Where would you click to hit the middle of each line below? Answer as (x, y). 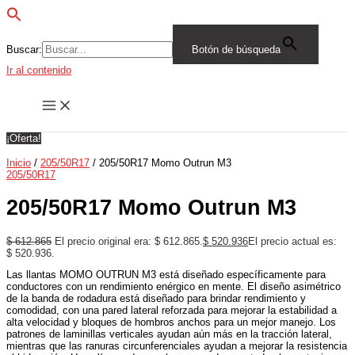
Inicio (19, 163)
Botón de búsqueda (236, 50)
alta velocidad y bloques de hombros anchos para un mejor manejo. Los (171, 323)
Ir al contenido (39, 70)
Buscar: (24, 50)
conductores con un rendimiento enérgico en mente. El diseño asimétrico (174, 287)
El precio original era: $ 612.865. (129, 241)
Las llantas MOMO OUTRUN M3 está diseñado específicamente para (166, 275)
